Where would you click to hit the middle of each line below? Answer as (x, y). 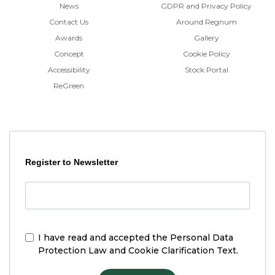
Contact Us (69, 22)
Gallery (206, 38)
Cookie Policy (206, 54)
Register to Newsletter (72, 162)
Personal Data (202, 238)
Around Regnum (206, 22)
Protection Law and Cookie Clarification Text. (138, 251)
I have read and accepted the (104, 238)
